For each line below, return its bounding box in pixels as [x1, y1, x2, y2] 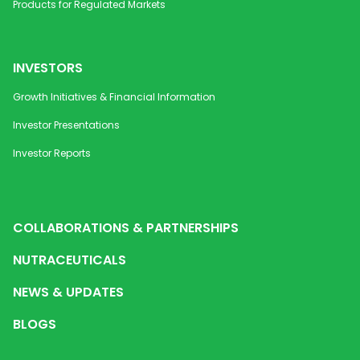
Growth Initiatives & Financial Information [13, 89, 215, 104]
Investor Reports [13, 145, 91, 160]
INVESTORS [13, 58, 83, 77]
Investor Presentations [13, 117, 120, 132]
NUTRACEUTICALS [13, 250, 126, 269]
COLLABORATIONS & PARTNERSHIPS [13, 218, 239, 237]
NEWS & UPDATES [13, 282, 124, 301]
